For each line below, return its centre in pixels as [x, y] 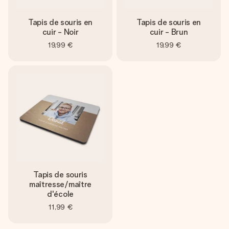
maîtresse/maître [60, 184]
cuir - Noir [60, 32]
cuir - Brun [169, 32]
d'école [60, 194]
